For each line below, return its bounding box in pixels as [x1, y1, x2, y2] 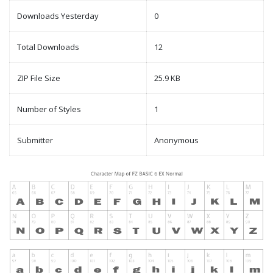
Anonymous [154, 135, 199, 146]
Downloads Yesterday [17, 10, 99, 22]
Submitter [17, 135, 53, 146]
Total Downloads [17, 41, 79, 53]
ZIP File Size [17, 73, 60, 84]
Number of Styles [17, 104, 81, 115]
